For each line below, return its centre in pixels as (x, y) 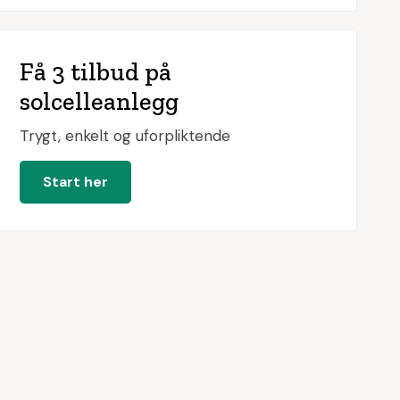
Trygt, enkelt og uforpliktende (125, 136)
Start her (75, 182)
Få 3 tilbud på (95, 72)
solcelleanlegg (99, 101)
